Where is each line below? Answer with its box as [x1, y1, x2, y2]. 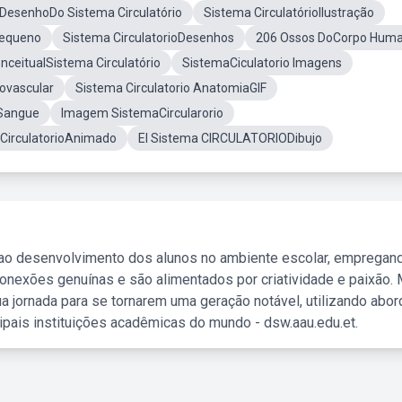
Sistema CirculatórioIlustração [204, 5, 374, 20]
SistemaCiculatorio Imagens [182, 56, 342, 70]
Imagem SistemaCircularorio [61, 106, 223, 120]
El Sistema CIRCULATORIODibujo [138, 131, 322, 145]
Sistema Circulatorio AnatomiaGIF [75, 81, 267, 95]
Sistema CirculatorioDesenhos [63, 31, 234, 45]
